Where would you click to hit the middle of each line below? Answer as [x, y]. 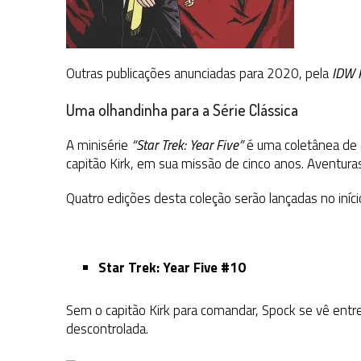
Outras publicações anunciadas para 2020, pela [199, 74]
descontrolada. [107, 329]
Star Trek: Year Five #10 [172, 268]
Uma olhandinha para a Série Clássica [182, 110]
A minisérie [99, 145]
